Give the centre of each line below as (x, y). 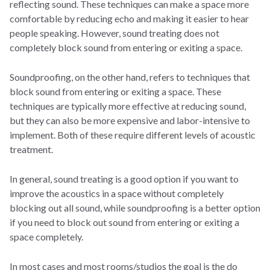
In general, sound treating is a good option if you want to (124, 179)
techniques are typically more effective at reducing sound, (128, 106)
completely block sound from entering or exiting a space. (126, 48)
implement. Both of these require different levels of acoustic (133, 135)
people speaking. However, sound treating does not (115, 33)
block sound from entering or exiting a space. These (115, 92)
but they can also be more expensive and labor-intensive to (130, 121)
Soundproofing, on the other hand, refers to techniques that (130, 77)
